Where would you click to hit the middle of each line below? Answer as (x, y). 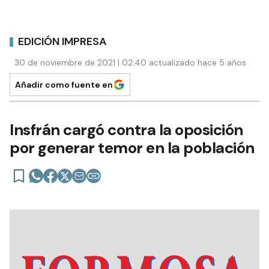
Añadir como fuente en (64, 85)
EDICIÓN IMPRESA (62, 41)
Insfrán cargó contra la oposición (126, 130)
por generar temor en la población (132, 148)
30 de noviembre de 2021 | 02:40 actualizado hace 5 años (130, 62)
